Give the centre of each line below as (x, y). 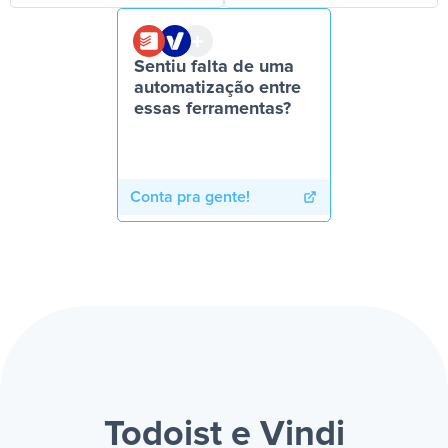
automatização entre (217, 88)
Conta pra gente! (190, 197)
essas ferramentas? (212, 109)
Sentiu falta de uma (214, 67)
